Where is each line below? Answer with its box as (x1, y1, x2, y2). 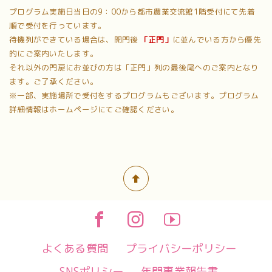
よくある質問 (41, 240, 109, 256)
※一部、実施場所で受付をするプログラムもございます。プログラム (9, 89, 259, 101)
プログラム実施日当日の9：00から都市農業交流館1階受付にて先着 (9, 5, 255, 17)
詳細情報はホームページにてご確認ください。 (9, 103, 178, 115)
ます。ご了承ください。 (9, 75, 98, 87)
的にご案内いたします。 (9, 47, 98, 59)
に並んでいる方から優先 (172, 33, 261, 45)
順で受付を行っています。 (9, 19, 106, 31)
